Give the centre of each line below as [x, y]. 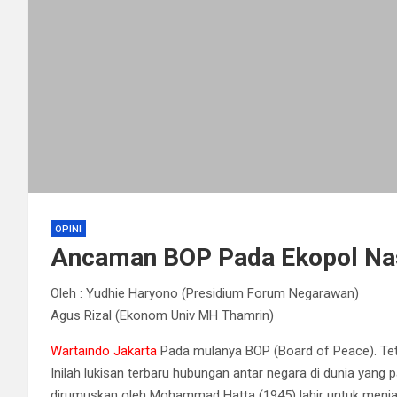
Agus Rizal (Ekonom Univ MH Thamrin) [162, 315]
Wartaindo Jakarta [104, 350]
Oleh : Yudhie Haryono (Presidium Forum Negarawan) [205, 293]
